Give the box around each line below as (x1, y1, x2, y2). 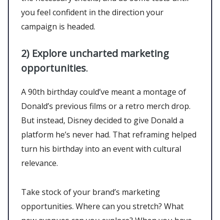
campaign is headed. (21, 21, 99, 32)
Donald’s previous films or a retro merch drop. (21, 100, 191, 111)
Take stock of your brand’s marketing (21, 186, 160, 197)
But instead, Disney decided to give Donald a (21, 114, 184, 126)
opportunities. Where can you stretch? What (21, 200, 184, 212)
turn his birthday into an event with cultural (21, 143, 181, 154)
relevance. (21, 157, 58, 168)
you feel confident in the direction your (21, 6, 164, 18)
